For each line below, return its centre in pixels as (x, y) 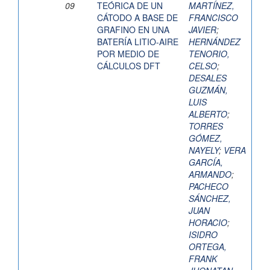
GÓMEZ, (206, 138)
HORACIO (208, 223)
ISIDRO (203, 235)
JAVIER (202, 30)
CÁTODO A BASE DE (137, 18)
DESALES (208, 78)
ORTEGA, (208, 247)
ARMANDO (210, 174)
